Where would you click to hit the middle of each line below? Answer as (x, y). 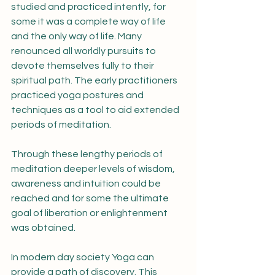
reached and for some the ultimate (91, 198)
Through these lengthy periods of (88, 154)
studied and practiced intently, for (89, 7)
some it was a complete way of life (89, 21)
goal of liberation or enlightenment (90, 213)
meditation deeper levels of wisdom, (94, 169)
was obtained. (43, 228)
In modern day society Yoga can (83, 257)
